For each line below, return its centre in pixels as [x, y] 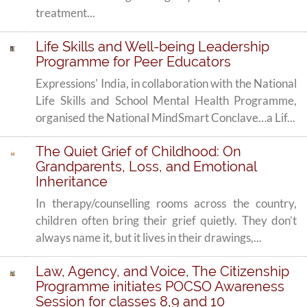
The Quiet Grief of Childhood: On [139, 151]
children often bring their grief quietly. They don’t [166, 220]
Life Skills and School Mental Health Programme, [166, 100]
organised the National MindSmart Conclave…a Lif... [166, 118]
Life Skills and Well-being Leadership [153, 47]
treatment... [66, 13]
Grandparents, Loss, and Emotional [146, 167]
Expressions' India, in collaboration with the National [166, 83]
